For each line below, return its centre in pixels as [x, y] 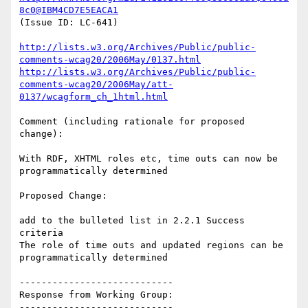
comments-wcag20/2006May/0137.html [110, 60]
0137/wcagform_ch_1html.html [93, 97]
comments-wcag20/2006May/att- [96, 85]
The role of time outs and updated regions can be [151, 245]
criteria [41, 233]
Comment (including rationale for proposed [132, 122]
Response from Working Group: [96, 295]
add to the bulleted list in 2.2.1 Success [132, 221]
